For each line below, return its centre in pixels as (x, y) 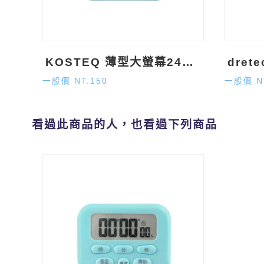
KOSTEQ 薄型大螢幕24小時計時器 (188, 62)
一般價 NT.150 (75, 81)
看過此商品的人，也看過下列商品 (124, 125)
